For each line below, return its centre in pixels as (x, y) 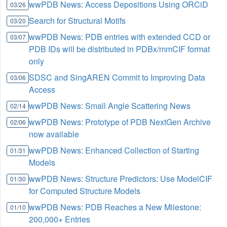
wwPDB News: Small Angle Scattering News (110, 105)
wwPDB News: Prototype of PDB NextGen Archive (120, 122)
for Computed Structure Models (85, 191)
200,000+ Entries (60, 219)
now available (54, 134)
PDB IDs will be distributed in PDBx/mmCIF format (120, 49)
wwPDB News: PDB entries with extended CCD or (120, 36)
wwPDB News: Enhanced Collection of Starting (114, 150)
